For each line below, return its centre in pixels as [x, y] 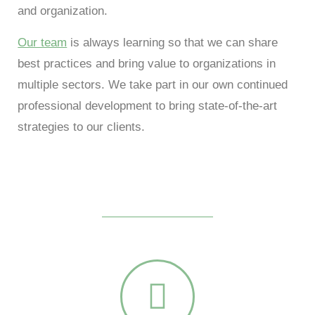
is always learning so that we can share [173, 43]
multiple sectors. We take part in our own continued [153, 85]
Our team [43, 43]
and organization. [63, 11]
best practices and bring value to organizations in [147, 64]
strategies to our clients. [82, 127]
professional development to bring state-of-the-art [148, 106]
